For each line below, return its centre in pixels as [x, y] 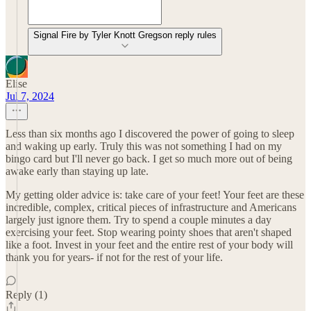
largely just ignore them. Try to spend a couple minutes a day [138, 220]
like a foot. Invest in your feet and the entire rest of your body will [149, 245]
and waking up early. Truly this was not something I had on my [144, 146]
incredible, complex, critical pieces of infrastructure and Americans [151, 207]
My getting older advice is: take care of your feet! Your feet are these [155, 195]
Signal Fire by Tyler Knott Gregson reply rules [125, 35]
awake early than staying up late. [77, 171]
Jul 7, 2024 [30, 96]
